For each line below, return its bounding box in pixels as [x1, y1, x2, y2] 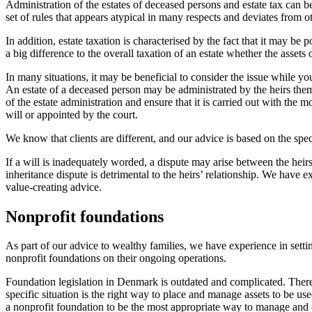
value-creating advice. [6, 180, 102, 193]
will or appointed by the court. [6, 108, 138, 120]
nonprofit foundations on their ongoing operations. [6, 252, 226, 265]
